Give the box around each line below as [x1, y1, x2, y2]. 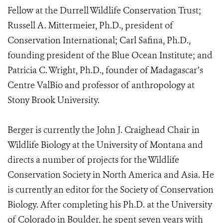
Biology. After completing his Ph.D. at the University [7, 199, 212, 211]
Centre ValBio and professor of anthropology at [7, 79, 195, 91]
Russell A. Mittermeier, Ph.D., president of [7, 19, 173, 31]
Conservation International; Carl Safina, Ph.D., [7, 34, 191, 46]
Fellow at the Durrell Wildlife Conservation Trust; [7, 4, 201, 16]
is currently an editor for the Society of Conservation [7, 184, 214, 196]
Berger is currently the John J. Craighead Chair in [7, 124, 200, 136]
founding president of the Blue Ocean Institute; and [7, 49, 213, 61]
